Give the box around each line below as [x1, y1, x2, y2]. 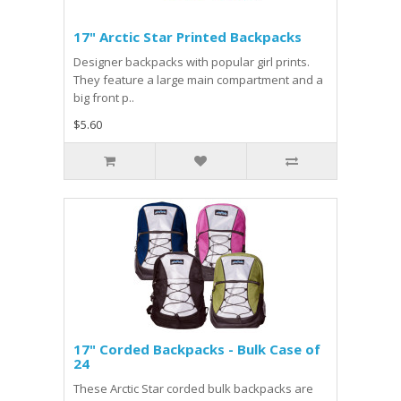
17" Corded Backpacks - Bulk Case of [73, 340, 320, 358]
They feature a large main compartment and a [73, 72, 323, 88]
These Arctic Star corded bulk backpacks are [73, 380, 313, 397]
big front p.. [73, 90, 134, 106]
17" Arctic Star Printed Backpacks [73, 28, 302, 46]
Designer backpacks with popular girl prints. [73, 54, 310, 70]
